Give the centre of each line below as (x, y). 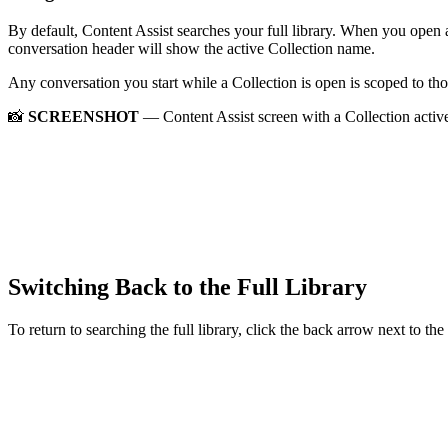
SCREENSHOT (83, 116)
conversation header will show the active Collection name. (191, 48)
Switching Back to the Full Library (190, 287)
